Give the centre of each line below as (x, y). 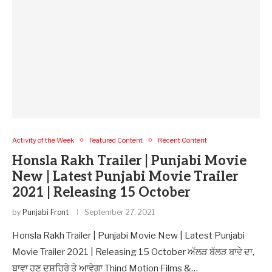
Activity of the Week (43, 140)
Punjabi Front (46, 212)
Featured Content (116, 140)
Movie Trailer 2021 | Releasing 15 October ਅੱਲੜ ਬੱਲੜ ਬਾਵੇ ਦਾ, (133, 252)
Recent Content (182, 140)
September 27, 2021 (120, 212)
